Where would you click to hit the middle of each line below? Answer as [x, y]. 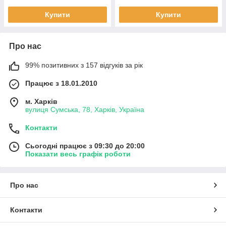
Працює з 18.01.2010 [61, 83]
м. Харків [41, 101]
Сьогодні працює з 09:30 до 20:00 [85, 146]
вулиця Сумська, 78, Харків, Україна [85, 109]
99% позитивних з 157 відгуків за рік [84, 65]
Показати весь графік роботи [78, 154]
